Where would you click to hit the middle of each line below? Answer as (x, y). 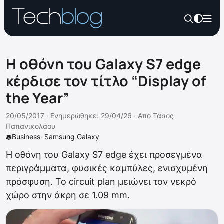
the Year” (38, 98)
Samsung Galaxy (72, 137)
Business (26, 137)
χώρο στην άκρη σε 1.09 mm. (68, 195)
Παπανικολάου (31, 126)
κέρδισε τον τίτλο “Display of (106, 81)
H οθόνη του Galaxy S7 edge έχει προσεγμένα (104, 155)
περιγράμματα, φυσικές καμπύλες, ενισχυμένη (107, 168)
